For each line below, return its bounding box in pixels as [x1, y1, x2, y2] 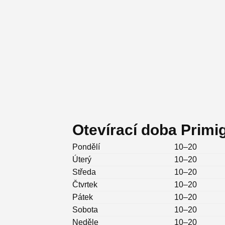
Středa [72, 168, 96, 177]
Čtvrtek [72, 180, 97, 189]
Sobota [72, 205, 98, 214]
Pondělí [72, 143, 100, 152]
